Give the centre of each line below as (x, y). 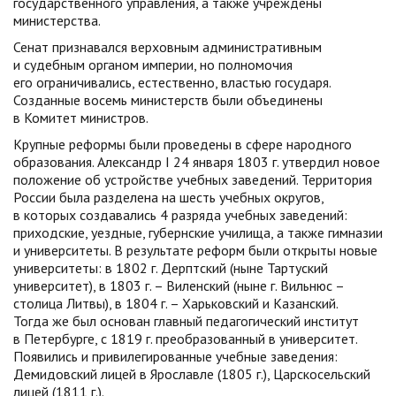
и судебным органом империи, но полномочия (153, 65)
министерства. (57, 20)
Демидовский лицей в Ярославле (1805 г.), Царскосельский (192, 374)
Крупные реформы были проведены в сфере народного (183, 144)
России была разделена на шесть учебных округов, (168, 197)
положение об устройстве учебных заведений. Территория (193, 179)
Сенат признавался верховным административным (168, 47)
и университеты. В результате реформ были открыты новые (195, 250)
